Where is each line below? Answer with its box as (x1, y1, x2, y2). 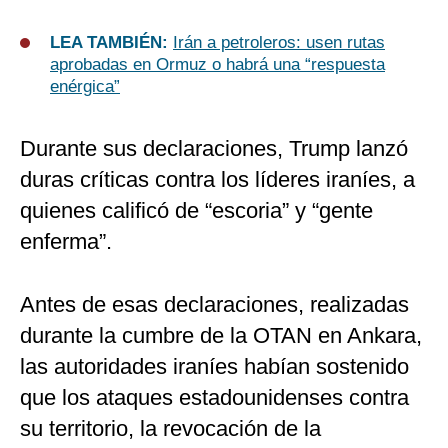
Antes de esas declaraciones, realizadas (20, 292, 409, 318)
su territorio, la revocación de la (20, 416, 321, 442)
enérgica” (50, 77, 120, 97)
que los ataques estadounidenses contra (20, 385, 409, 411)
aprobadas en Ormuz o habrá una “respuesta (50, 55, 385, 75)
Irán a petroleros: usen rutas (173, 33, 385, 53)
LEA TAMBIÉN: (50, 33, 173, 53)
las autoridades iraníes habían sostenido (20, 354, 409, 380)
